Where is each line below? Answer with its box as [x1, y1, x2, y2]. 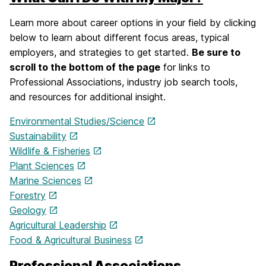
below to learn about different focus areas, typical [9, 31, 229, 43]
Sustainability [9, 130, 66, 142]
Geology [9, 204, 46, 216]
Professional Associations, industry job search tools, [9, 76, 237, 88]
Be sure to [192, 46, 240, 58]
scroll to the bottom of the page [9, 61, 160, 73]
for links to [160, 61, 210, 73]
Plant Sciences [9, 160, 74, 172]
